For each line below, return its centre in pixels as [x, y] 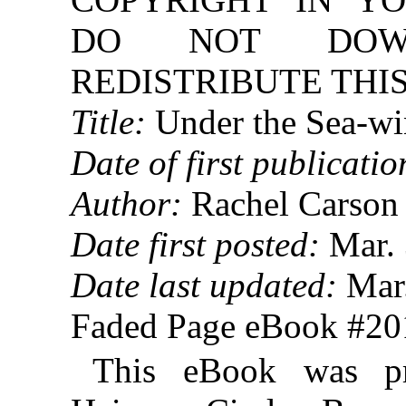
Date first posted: [196, 244]
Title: [109, 121]
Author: [127, 203]
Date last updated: [204, 285]
